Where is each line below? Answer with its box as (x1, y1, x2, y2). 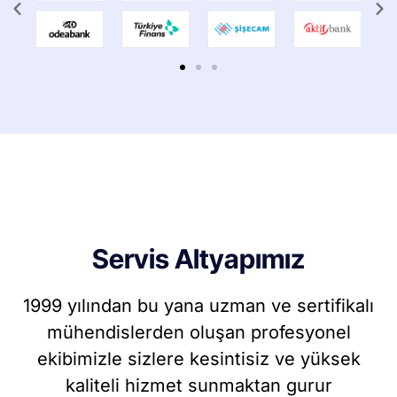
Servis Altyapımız (92, 242, 305, 275)
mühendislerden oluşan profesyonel (46, 321, 351, 343)
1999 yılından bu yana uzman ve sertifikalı (23, 294, 374, 316)
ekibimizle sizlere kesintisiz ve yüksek (36, 347, 361, 370)
